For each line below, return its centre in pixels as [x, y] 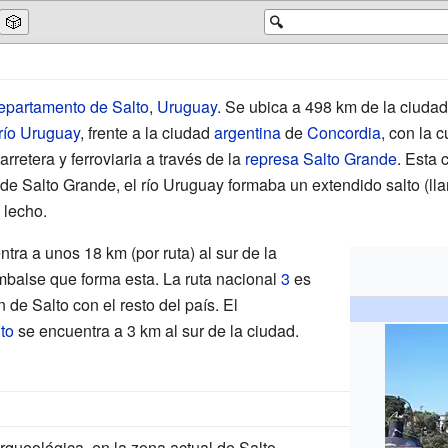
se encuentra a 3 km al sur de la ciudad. [156, 330]
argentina [247, 132]
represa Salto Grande [320, 158]
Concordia [343, 132]
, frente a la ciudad [146, 132]
